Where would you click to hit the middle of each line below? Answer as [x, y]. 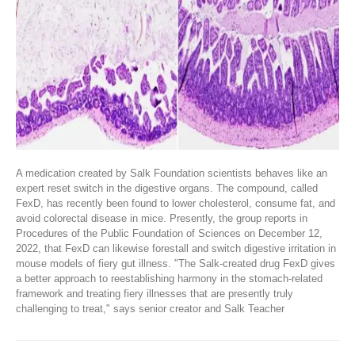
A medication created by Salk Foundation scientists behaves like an [172, 174]
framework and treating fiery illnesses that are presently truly [155, 294]
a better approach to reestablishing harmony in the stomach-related [169, 279]
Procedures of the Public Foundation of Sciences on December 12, [169, 234]
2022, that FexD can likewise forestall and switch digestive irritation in [176, 249]
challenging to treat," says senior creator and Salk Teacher [150, 309]
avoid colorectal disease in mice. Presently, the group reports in [162, 219]
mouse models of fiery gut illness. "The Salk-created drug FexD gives [176, 264]
